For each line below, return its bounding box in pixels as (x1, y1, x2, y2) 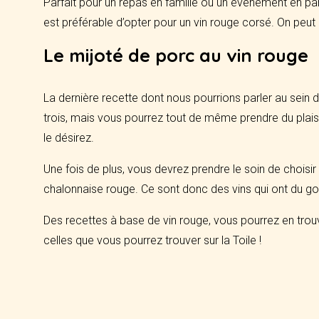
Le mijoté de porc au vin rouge (43, 44, 309, 66)
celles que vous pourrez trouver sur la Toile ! (43, 234, 262, 247)
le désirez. (43, 131, 95, 145)
